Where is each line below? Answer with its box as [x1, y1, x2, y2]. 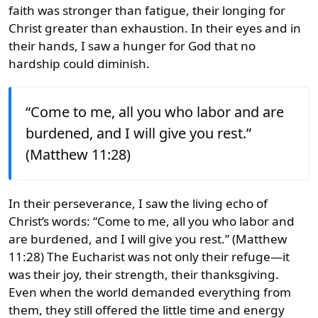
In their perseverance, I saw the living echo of [9, 194, 268, 212]
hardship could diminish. [9, 55, 150, 72]
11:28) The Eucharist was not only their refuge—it [9, 248, 290, 265]
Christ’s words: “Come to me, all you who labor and [9, 212, 295, 229]
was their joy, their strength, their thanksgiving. [9, 265, 279, 283]
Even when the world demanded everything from [9, 283, 291, 300]
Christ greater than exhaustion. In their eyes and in [9, 19, 301, 36]
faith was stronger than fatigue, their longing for [9, 1, 285, 18]
